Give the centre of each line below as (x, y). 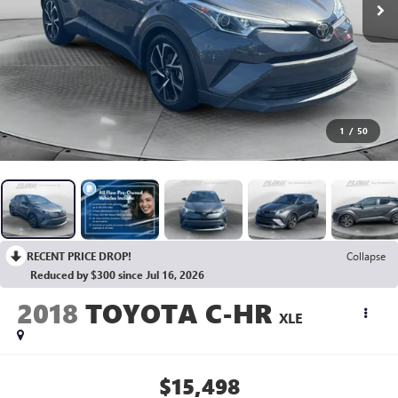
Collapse (366, 255)
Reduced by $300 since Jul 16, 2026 (117, 274)
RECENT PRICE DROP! (79, 255)
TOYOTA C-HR (178, 312)
